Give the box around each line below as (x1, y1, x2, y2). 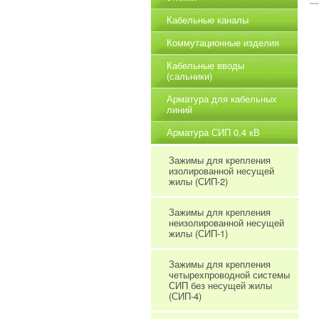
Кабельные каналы (167, 13, 249, 26)
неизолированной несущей (169, 216, 284, 229)
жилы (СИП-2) (169, 174, 228, 188)
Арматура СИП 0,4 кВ (167, 125, 260, 139)
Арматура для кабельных (167, 92, 277, 105)
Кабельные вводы (167, 58, 244, 72)
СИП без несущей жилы (169, 278, 272, 292)
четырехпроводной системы (169, 268, 290, 281)
